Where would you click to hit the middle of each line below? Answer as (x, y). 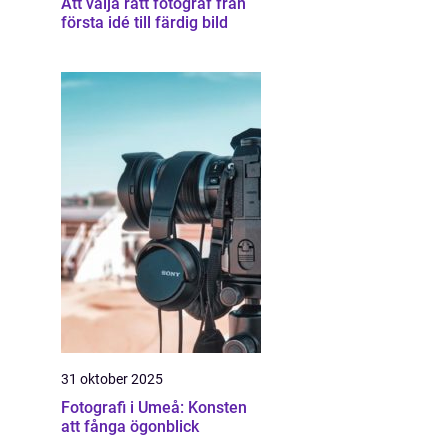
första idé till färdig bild (144, 22)
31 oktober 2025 (112, 379)
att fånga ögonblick (130, 426)
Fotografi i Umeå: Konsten (154, 407)
